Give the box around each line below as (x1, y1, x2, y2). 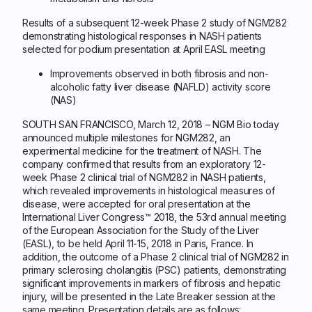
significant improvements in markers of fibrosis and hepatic (22, 277, 281, 289)
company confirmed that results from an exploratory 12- (22, 158, 266, 170)
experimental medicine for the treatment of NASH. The (22, 145, 262, 157)
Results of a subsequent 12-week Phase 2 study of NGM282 (22, 17, 287, 29)
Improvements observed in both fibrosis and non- (50, 68, 269, 79)
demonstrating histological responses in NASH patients (22, 30, 263, 42)
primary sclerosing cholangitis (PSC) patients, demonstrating (22, 264, 287, 276)
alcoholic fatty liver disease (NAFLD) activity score (50, 81, 271, 93)
